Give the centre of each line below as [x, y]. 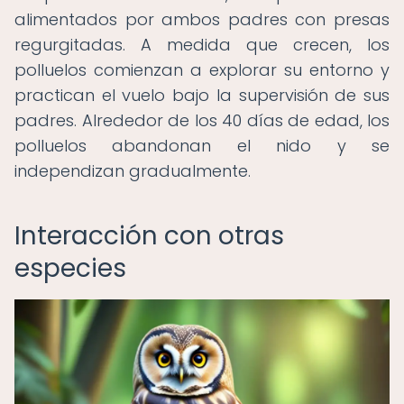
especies [70, 268]
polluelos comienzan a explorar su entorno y [202, 70]
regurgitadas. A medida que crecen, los [202, 45]
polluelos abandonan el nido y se [202, 146]
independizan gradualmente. [133, 171]
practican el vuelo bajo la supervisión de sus [202, 95]
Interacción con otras [149, 236]
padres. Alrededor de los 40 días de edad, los [202, 120]
